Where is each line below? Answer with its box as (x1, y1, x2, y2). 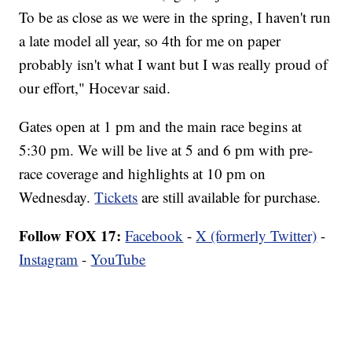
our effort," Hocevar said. (19, 78, 171, 98)
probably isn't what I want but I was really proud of (19, 54, 328, 75)
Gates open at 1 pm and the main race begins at (19, 116, 302, 137)
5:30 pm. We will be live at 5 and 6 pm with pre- (19, 140, 313, 160)
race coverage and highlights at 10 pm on (19, 163, 266, 184)
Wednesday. (19, 187, 95, 207)
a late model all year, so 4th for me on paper (19, 31, 281, 51)
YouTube (90, 249, 146, 269)
